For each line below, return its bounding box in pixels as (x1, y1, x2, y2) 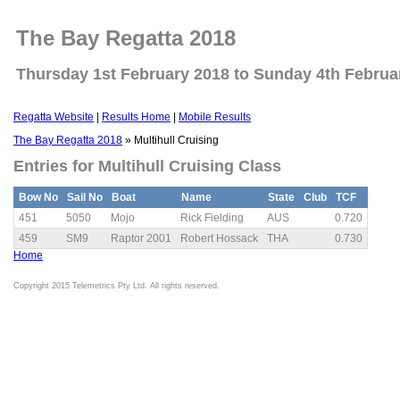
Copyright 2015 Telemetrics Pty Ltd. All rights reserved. (13, 281, 220, 291)
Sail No (67, 191, 103, 204)
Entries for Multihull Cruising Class (13, 157, 281, 176)
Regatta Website (13, 111, 94, 123)
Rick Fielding (180, 212, 244, 225)
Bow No (19, 191, 58, 204)
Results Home (102, 111, 171, 123)
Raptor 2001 (111, 232, 171, 246)
